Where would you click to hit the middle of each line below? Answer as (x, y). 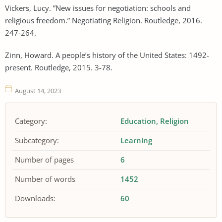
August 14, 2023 (38, 90)
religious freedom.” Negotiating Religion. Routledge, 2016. (104, 20)
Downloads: (35, 198)
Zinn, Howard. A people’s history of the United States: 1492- (107, 55)
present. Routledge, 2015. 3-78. (59, 67)
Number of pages (44, 160)
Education (139, 121)
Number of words (45, 179)
